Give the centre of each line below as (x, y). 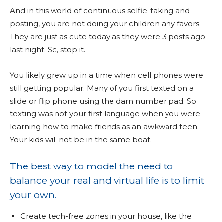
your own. (33, 195)
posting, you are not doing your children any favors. (105, 24)
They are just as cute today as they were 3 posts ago (108, 36)
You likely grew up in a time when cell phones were (107, 75)
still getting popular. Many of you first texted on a (102, 88)
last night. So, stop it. (48, 49)
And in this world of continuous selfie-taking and (100, 11)
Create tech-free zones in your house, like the (106, 216)
